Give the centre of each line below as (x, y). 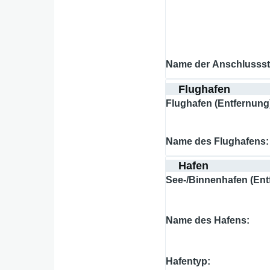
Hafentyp (187, 262)
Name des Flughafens (216, 141)
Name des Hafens (206, 221)
